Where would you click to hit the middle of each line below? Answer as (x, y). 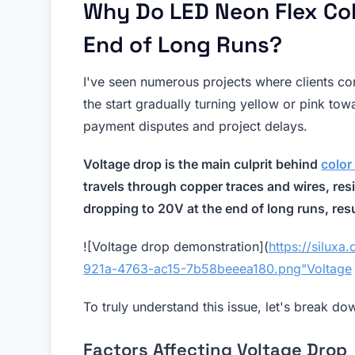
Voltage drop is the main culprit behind (202, 164)
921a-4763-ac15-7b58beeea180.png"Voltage (218, 269)
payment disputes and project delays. (195, 126)
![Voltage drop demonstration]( (176, 247)
